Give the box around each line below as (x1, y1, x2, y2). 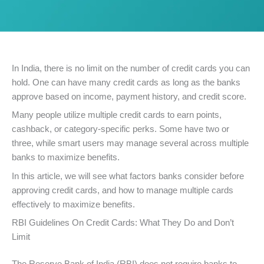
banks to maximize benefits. (12, 153, 120, 163)
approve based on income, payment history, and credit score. (12, 92, 246, 102)
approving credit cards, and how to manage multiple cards (12, 185, 233, 195)
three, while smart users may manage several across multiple (12, 138, 249, 148)
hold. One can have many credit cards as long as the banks (12, 78, 240, 88)
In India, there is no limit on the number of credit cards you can (12, 64, 250, 74)
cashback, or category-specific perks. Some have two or (12, 124, 229, 134)
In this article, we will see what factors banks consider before (12, 171, 244, 181)
